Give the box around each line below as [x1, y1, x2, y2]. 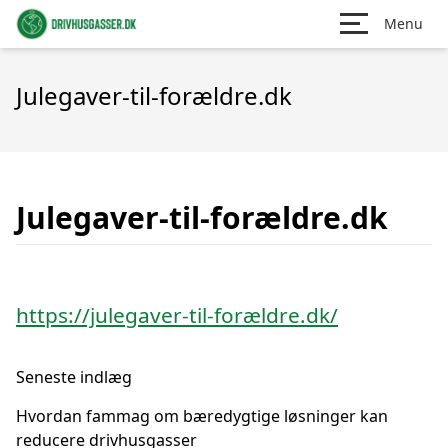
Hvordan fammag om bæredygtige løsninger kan [16, 405, 388, 427]
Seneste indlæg [16, 366, 132, 388]
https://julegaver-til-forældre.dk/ [16, 301, 338, 329]
